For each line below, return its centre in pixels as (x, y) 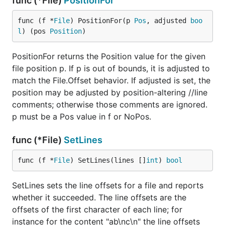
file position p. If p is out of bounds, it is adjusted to (111, 68)
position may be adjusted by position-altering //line (110, 92)
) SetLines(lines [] (108, 160)
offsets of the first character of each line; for (97, 209)
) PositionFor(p (102, 21)
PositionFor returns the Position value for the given (109, 56)
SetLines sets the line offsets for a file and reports (108, 185)
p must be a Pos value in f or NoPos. (82, 117)
